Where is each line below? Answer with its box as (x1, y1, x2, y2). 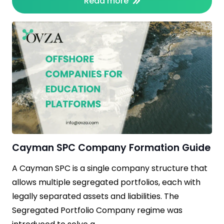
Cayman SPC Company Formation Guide (12, 140, 210, 154)
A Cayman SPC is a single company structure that (12, 162, 207, 174)
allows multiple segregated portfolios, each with (12, 176, 200, 188)
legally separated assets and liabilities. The (12, 190, 179, 202)
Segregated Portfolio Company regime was (12, 204, 182, 216)
